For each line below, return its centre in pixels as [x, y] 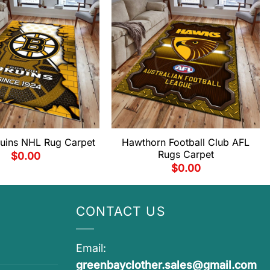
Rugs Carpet [186, 154]
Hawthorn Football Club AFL [186, 142]
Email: [91, 248]
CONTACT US [121, 212]
